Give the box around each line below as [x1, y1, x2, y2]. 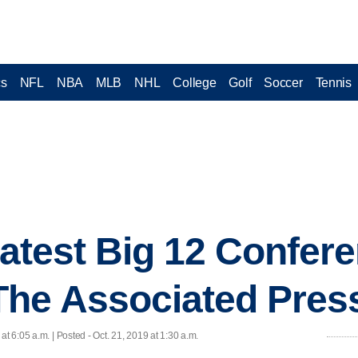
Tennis [315, 75, 352, 89]
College [173, 75, 217, 89]
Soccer [264, 75, 303, 89]
